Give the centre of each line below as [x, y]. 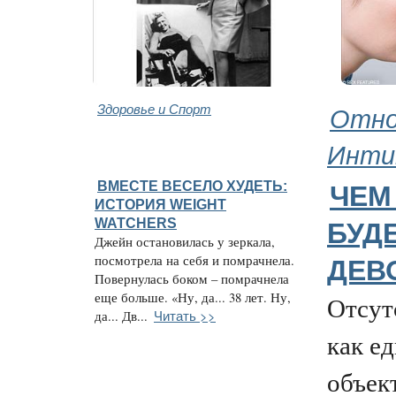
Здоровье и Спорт [154, 108]
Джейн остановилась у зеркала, [185, 242]
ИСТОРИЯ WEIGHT [160, 204]
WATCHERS [136, 223]
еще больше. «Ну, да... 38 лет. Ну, [193, 297]
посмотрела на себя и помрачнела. [194, 260]
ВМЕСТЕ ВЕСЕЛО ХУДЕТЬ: [192, 186]
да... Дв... [121, 316]
